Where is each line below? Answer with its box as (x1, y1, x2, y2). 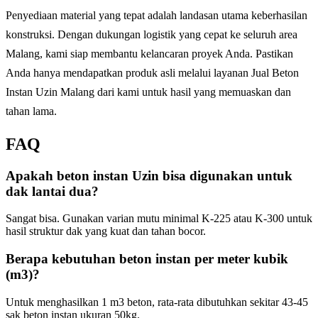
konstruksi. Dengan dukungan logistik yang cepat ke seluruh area (6, 28, 297, 40)
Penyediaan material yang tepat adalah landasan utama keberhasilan (6, 9, 307, 21)
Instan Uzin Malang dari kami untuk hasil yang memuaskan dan (6, 85, 291, 98)
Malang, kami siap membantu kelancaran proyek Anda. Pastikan (6, 47, 293, 60)
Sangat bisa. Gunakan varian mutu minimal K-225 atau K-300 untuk (6, 212, 312, 225)
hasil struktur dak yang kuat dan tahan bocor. (6, 225, 206, 238)
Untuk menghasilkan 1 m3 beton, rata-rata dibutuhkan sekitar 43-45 (6, 295, 308, 308)
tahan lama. (6, 104, 57, 117)
